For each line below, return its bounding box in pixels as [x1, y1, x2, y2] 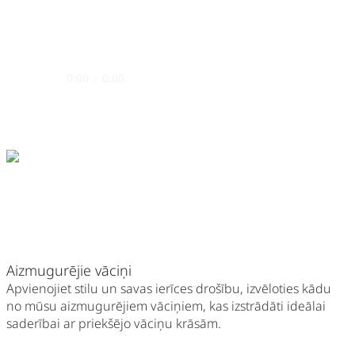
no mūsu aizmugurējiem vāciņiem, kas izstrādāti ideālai [6, 297, 326, 315]
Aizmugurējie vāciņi [6, 261, 132, 281]
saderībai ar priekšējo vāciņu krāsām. [6, 315, 221, 333]
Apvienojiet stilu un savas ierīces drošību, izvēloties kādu [6, 280, 331, 298]
